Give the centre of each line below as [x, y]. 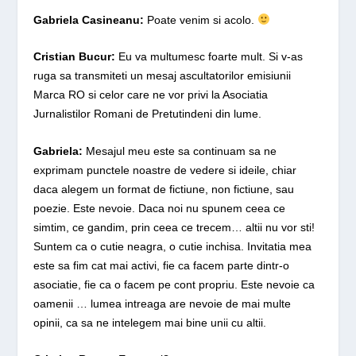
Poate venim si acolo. [203, 19]
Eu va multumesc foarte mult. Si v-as [209, 57]
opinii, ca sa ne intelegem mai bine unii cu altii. [150, 322]
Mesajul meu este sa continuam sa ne [182, 151]
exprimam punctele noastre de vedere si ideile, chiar [165, 170]
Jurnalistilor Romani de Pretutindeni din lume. [148, 114]
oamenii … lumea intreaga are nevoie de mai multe [163, 303]
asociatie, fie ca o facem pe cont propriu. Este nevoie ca [174, 284]
